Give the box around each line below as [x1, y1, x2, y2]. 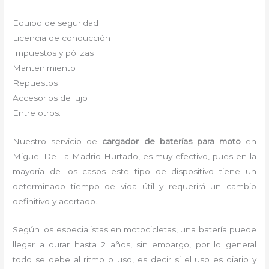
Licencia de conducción [13, 33, 111, 43]
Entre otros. [13, 108, 61, 118]
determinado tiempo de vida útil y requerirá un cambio [13, 181, 256, 191]
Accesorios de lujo [13, 93, 88, 103]
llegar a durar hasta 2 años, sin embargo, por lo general [13, 239, 256, 249]
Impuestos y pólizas [13, 48, 94, 58]
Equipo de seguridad [13, 18, 99, 28]
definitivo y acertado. [13, 196, 98, 206]
